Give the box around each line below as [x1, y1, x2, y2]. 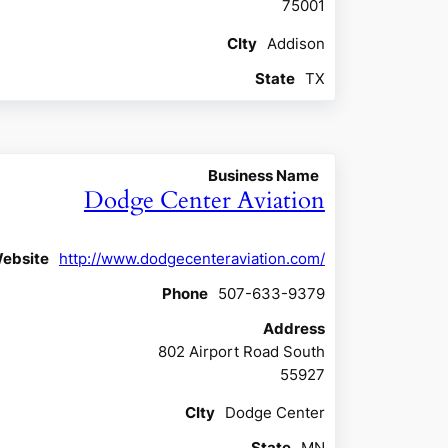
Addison [266, 33, 325, 53]
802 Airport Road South [157, 341, 325, 361]
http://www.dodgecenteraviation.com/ [58, 248, 325, 268]
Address [262, 318, 325, 338]
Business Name [207, 165, 319, 185]
